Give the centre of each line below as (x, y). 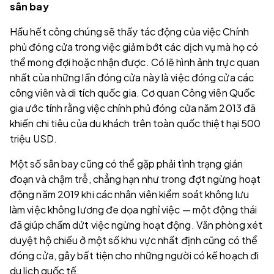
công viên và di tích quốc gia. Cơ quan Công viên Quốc (133, 92)
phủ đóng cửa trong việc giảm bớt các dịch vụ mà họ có (134, 46)
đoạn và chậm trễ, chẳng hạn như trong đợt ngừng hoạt (135, 179)
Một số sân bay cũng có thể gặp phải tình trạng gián (126, 163)
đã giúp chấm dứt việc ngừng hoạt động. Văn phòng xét (136, 224)
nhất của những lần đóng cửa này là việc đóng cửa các (132, 77)
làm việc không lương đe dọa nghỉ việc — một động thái (134, 209)
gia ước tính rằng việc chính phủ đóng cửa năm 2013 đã (133, 108)
